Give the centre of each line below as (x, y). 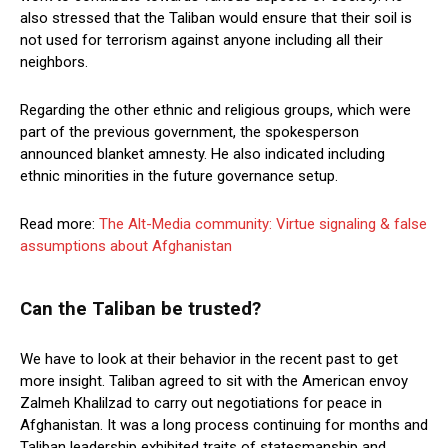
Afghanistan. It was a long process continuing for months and (224, 424)
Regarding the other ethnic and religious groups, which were (215, 109)
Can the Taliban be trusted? (140, 308)
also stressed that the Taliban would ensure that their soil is (216, 17)
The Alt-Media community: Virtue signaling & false (263, 223)
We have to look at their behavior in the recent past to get (209, 358)
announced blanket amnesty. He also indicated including (202, 153)
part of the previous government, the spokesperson (189, 131)
